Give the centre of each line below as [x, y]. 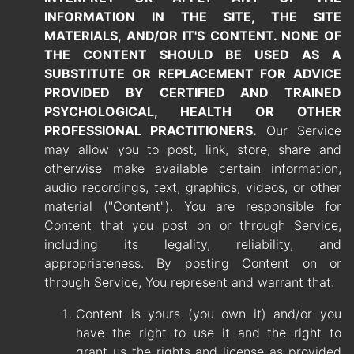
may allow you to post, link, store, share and [193, 150]
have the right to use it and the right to [209, 333]
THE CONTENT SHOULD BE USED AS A [193, 55]
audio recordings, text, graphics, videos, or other [193, 188]
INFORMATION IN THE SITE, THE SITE [193, 17]
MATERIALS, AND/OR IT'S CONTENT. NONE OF [193, 36]
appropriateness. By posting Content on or [193, 264]
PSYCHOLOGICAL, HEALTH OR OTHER [193, 112]
